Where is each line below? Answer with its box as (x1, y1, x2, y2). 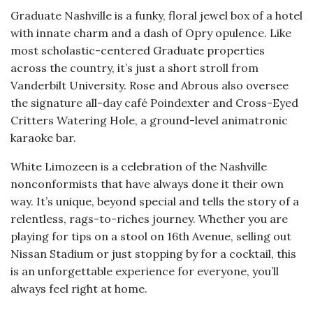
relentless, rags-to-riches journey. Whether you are (10, 212, 288, 226)
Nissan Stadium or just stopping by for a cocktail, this (10, 247, 296, 261)
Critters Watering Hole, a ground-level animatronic (10, 113, 288, 128)
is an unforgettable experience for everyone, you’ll (10, 264, 279, 279)
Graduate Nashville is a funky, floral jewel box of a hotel (10, 8, 303, 23)
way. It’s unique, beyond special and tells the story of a (10, 194, 299, 209)
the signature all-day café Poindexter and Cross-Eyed (10, 96, 298, 110)
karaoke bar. (10, 131, 76, 145)
